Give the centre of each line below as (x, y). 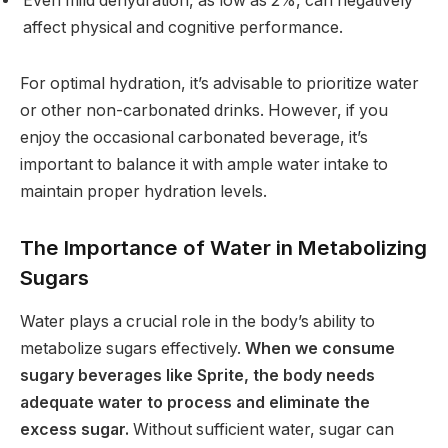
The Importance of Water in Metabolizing (223, 247)
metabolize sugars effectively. (132, 348)
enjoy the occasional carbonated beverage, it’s (194, 137)
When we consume (320, 348)
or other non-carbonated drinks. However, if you (204, 110)
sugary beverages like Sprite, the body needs (197, 375)
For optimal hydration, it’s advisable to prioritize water (219, 83)
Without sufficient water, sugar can (261, 429)
